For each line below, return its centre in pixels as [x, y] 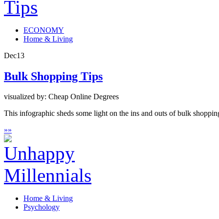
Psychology [42, 207]
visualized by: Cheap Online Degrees [61, 97]
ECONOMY [44, 30]
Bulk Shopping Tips [53, 76]
